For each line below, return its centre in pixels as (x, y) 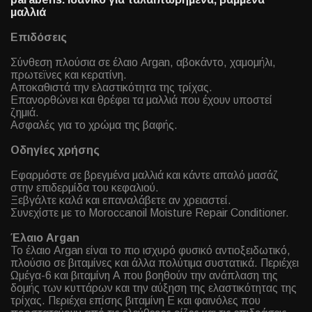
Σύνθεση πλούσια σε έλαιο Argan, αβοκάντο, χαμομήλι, (143, 62)
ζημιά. (25, 112)
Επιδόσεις (39, 37)
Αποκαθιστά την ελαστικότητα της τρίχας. (111, 87)
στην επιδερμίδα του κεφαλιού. (85, 188)
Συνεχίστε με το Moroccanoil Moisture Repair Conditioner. (150, 213)
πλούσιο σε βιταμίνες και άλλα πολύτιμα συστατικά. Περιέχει (155, 263)
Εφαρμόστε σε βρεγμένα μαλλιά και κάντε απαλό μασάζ (145, 175)
